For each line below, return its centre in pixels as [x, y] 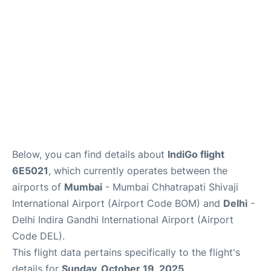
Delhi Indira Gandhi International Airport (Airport [123, 220]
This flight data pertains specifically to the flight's [126, 252]
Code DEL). [38, 236]
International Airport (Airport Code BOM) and [118, 203]
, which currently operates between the [138, 171]
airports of [38, 187]
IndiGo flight [196, 154]
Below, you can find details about [90, 154]
